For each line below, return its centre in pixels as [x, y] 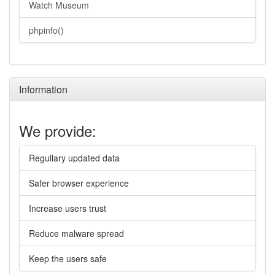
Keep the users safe [68, 258]
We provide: [58, 130]
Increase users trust [68, 208]
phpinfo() [46, 30]
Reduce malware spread [76, 233]
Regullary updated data [74, 158]
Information [43, 89]
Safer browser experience [79, 183]
